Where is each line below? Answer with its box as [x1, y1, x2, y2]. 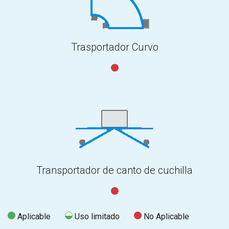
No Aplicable [142, 211, 189, 221]
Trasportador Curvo [71, 40, 158, 53]
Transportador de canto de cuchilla [36, 164, 193, 176]
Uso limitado [73, 211, 120, 221]
